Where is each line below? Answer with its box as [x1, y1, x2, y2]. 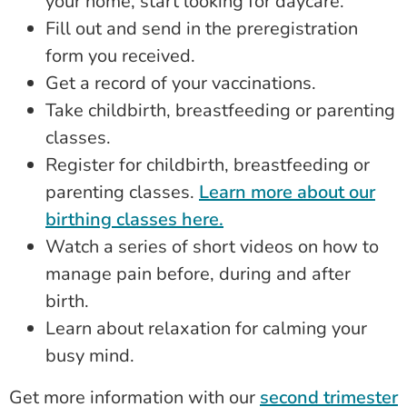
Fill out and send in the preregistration [45, 16, 358, 42]
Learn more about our [199, 180, 375, 205]
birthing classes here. [45, 207, 223, 233]
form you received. [45, 44, 195, 69]
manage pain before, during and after [45, 262, 351, 287]
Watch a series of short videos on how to [45, 234, 379, 260]
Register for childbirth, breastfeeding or [45, 153, 370, 178]
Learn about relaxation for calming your [45, 316, 367, 342]
